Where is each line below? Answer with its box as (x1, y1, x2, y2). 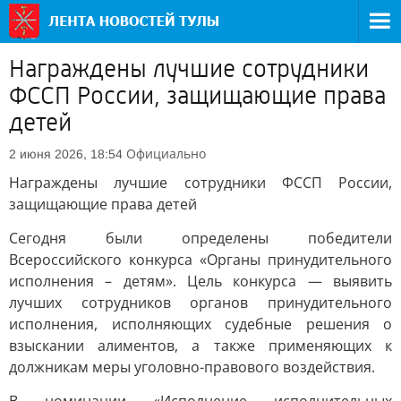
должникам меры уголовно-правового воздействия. (9, 357, 375, 377)
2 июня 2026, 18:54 (9, 147, 123, 161)
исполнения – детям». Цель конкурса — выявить (9, 271, 392, 291)
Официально (126, 145, 206, 162)
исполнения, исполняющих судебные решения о (9, 314, 392, 334)
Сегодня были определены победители (9, 228, 392, 248)
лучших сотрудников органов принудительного (9, 293, 392, 312)
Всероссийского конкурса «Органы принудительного (9, 250, 392, 269)
